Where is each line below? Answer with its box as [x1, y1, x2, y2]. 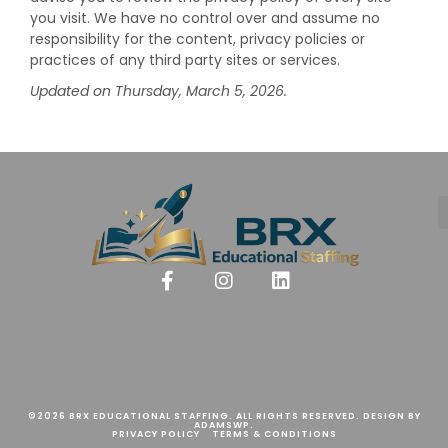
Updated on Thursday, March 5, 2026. [30, 81, 287, 101]
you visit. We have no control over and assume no [30, 8, 380, 28]
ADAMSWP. [194, 419, 254, 431]
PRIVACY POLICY [111, 428, 203, 440]
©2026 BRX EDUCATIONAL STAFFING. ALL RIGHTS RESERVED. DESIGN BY [27, 410, 421, 422]
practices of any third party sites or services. [30, 50, 340, 70]
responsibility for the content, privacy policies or [30, 29, 365, 49]
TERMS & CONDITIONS [211, 428, 337, 440]
